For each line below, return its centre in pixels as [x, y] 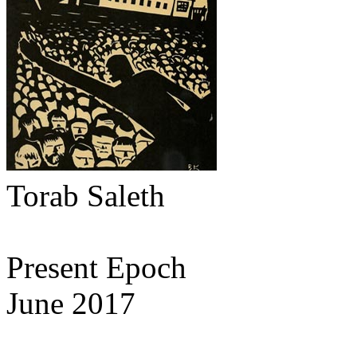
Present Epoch [96, 268]
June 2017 [71, 304]
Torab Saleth [86, 196]
